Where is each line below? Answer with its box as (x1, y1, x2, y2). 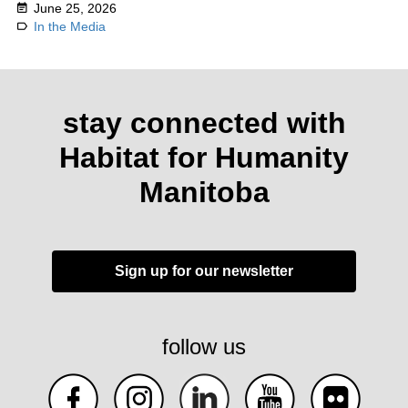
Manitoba (138, 176, 270, 209)
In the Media (34, 19, 107, 35)
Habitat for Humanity (59, 141, 349, 175)
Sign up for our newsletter (114, 263, 293, 280)
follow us (162, 334, 246, 360)
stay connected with (62, 107, 346, 140)
